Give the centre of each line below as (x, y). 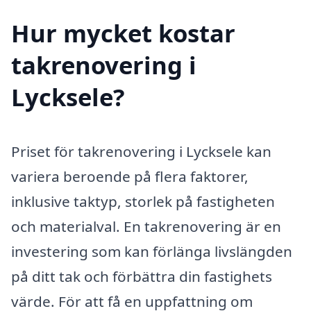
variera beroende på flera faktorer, (130, 176)
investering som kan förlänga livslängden (152, 251)
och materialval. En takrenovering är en (146, 226)
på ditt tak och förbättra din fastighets (142, 276)
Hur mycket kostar (123, 33)
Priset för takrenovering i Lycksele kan (141, 151)
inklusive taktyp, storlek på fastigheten (143, 201)
